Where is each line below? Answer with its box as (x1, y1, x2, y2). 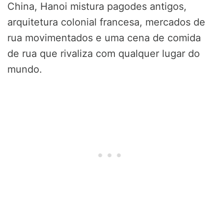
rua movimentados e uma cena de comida (7, 32, 201, 44)
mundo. (7, 63, 42, 76)
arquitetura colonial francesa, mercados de (7, 16, 205, 28)
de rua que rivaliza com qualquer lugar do (7, 48, 200, 60)
